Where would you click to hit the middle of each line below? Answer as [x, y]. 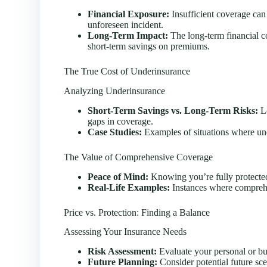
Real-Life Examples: [129, 187]
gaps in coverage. [121, 121]
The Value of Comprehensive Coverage [139, 157]
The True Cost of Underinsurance [127, 72]
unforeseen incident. [126, 25]
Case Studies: [115, 132]
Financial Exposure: [129, 14]
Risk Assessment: [122, 252]
